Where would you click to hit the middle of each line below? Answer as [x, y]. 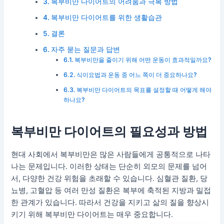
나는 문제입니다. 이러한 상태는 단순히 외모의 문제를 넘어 [109, 166]
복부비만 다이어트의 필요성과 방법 [109, 132]
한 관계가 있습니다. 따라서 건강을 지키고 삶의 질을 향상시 [110, 202]
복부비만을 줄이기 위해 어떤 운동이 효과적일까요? [143, 59]
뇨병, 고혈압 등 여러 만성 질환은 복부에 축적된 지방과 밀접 [111, 190]
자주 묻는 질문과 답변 [85, 49]
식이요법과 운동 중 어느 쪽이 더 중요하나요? [137, 74]
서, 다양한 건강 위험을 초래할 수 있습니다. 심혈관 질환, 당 [109, 178]
